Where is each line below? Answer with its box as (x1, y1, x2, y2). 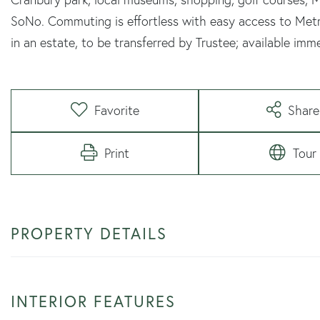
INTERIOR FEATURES (11, 290, 176, 311)
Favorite (94, 101, 139, 119)
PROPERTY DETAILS (11, 222, 167, 244)
